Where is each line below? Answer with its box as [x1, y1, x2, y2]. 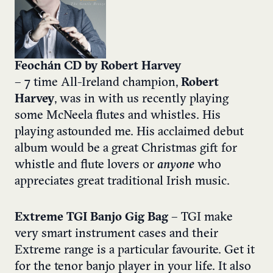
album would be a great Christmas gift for [15, 143, 237, 155]
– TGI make [168, 211, 233, 224]
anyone [157, 159, 194, 172]
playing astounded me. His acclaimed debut [15, 126, 244, 139]
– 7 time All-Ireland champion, [15, 77, 181, 90]
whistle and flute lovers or [15, 159, 157, 172]
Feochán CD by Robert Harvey [15, 60, 181, 73]
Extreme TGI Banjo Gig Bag [15, 211, 168, 224]
